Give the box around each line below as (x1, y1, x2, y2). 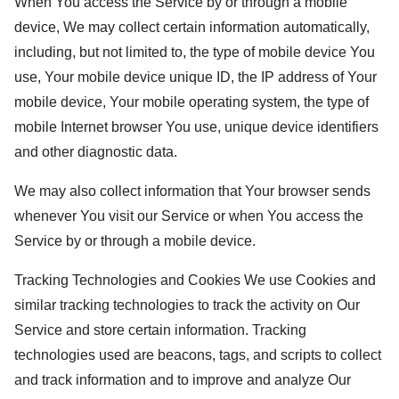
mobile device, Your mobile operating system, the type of (14, 94, 369, 110)
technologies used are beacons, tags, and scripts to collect (14, 347, 381, 362)
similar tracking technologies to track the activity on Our (14, 297, 360, 313)
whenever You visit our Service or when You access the (14, 208, 363, 224)
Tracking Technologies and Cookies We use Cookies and (14, 273, 376, 288)
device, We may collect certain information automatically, (14, 20, 370, 35)
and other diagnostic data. (14, 144, 177, 159)
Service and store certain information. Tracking (14, 322, 306, 338)
